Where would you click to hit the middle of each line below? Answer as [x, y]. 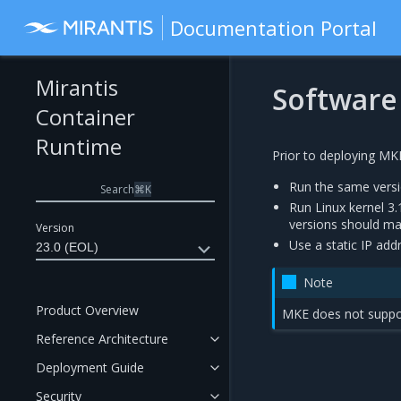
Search [117, 189]
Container [85, 117]
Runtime [79, 146]
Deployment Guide [90, 367]
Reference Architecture [102, 339]
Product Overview [87, 310]
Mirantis [77, 87]
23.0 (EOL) [67, 247]
